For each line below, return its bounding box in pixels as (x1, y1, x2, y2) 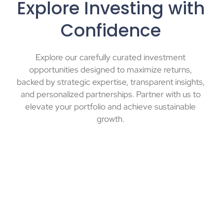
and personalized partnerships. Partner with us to (20, 89, 201, 100)
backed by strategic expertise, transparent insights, (16, 76, 205, 88)
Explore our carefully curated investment (36, 52, 185, 63)
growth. (97, 113, 124, 125)
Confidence (60, 18, 161, 43)
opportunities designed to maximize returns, (29, 64, 192, 75)
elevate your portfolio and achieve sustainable (25, 101, 196, 112)
